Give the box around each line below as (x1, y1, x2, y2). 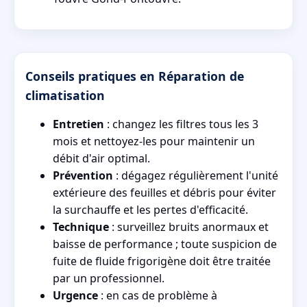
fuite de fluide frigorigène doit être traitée (53, 253, 271, 269)
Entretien (53, 116, 104, 132)
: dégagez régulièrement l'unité (113, 167, 278, 183)
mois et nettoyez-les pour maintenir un (53, 133, 255, 149)
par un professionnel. (53, 270, 164, 286)
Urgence (53, 287, 98, 303)
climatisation (25, 86, 105, 103)
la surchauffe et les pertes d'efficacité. (53, 201, 248, 217)
